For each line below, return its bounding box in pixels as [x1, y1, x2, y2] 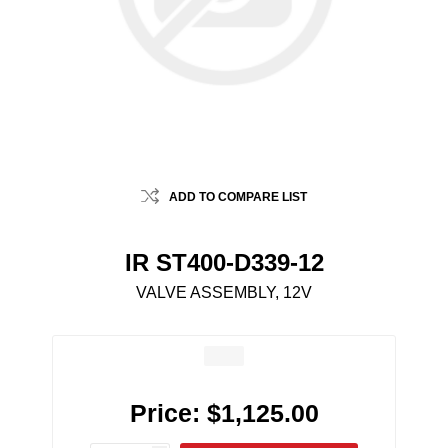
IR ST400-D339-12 [124, 249, 324, 277]
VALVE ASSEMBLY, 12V [136, 284, 312, 302]
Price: [129, 399, 200, 428]
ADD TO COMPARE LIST [169, 190, 307, 205]
